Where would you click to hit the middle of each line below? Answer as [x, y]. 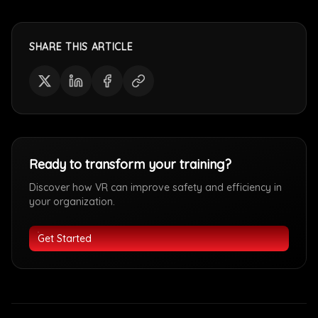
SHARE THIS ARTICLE [81, 47]
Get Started [65, 238]
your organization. [72, 202]
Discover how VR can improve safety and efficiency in [155, 187]
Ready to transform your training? [130, 164]
